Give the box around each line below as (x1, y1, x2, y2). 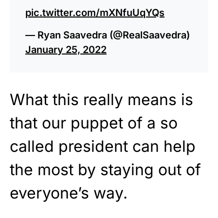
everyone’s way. (10, 183, 127, 202)
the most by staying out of (10, 160, 201, 179)
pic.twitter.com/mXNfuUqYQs (25, 6, 164, 18)
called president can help (10, 136, 196, 156)
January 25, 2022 (25, 43, 107, 55)
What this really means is (10, 90, 193, 109)
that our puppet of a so (10, 113, 178, 132)
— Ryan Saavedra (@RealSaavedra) (25, 29, 190, 41)
